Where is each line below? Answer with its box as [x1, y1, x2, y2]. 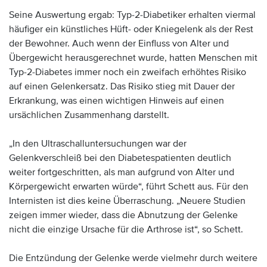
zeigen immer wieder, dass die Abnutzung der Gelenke [9, 209, 238, 221]
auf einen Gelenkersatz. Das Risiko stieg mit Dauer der [9, 80, 235, 92]
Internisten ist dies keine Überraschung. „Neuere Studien [9, 195, 246, 207]
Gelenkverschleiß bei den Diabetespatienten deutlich [9, 152, 231, 164]
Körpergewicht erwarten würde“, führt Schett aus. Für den [9, 181, 249, 193]
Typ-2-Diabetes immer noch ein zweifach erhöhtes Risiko [9, 66, 246, 78]
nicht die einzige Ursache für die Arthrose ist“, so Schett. [9, 223, 243, 235]
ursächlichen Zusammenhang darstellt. [9, 109, 169, 121]
